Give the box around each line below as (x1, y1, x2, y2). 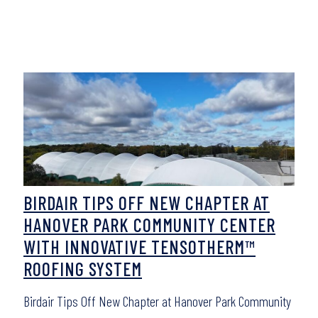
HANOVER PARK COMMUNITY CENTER (23, 214, 275, 236)
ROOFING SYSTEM (23, 258, 142, 280)
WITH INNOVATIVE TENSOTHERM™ (23, 236, 256, 258)
